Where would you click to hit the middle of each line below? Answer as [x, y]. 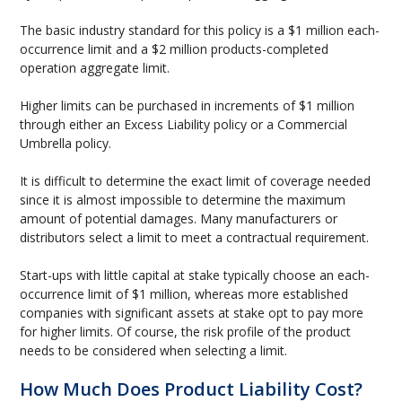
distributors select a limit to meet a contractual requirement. [195, 237]
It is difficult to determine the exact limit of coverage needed [196, 181]
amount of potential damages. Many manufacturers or [179, 218]
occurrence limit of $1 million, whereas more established [184, 294]
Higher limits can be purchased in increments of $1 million [188, 105]
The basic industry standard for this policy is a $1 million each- [200, 30]
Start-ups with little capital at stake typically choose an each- [195, 275]
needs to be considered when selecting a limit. [154, 350]
